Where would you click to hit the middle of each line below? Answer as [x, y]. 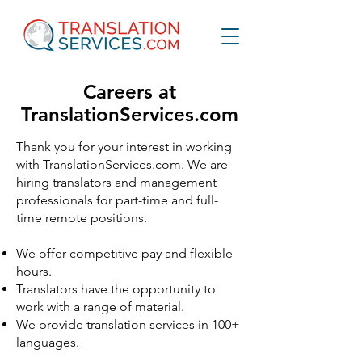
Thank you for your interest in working [124, 147]
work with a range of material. [100, 307]
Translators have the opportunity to [116, 289]
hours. [34, 271]
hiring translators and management [116, 182]
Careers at [129, 92]
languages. [48, 342]
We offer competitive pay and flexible [124, 253]
